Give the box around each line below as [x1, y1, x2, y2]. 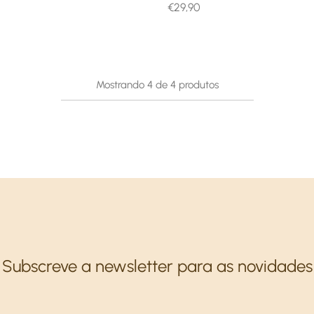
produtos [178, 78, 219, 91]
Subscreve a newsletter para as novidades [1, 256, 313, 276]
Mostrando [95, 78, 144, 91]
